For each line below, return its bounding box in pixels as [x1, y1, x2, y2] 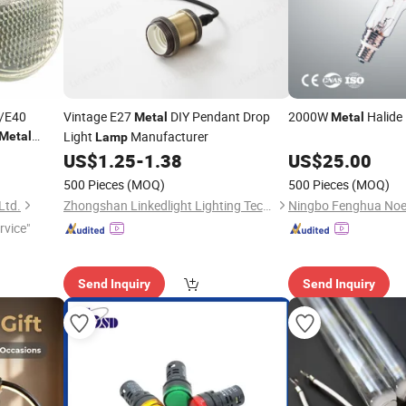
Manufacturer [127, 128, 208, 145]
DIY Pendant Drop [167, 108, 270, 125]
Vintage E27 [63, 108, 134, 125]
